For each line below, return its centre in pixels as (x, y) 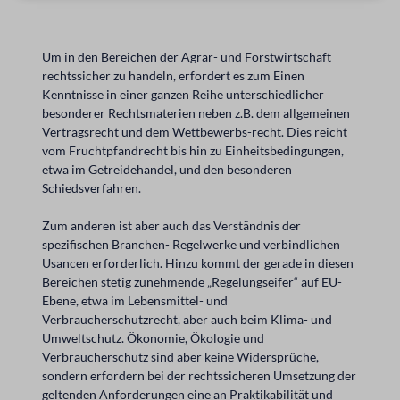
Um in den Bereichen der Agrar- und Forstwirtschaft (187, 56)
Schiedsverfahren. (92, 187)
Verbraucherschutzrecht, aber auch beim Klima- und (187, 319)
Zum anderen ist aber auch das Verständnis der (171, 225)
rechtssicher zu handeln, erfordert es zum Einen (173, 75)
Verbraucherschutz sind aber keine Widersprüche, (180, 356)
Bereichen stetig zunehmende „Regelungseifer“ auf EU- (192, 281)
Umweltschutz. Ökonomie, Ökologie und (153, 337)
